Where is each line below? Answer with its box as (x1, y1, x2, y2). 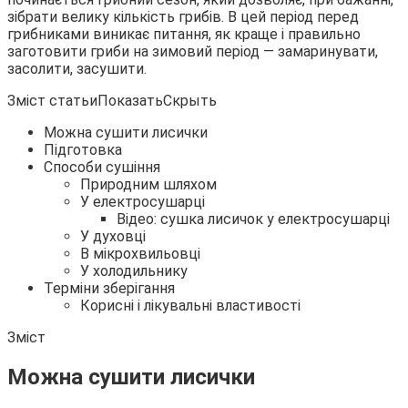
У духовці (80, 227, 146, 245)
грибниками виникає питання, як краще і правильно (7, 25, 361, 43)
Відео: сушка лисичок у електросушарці (117, 209, 390, 228)
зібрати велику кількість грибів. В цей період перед (7, 7, 359, 25)
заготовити (7, 42, 90, 60)
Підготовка (44, 140, 122, 158)
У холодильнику (80, 261, 188, 280)
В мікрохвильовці (80, 244, 200, 262)
